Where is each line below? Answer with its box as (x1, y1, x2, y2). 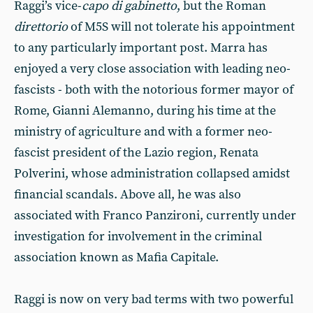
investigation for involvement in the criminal (14, 228, 262, 245)
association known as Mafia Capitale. (14, 249, 219, 265)
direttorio (14, 19, 68, 35)
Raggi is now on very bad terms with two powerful (14, 291, 293, 307)
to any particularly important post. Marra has (14, 40, 268, 56)
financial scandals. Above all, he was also (14, 187, 241, 203)
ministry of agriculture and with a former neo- (14, 124, 272, 140)
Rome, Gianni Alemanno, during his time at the (14, 103, 276, 119)
